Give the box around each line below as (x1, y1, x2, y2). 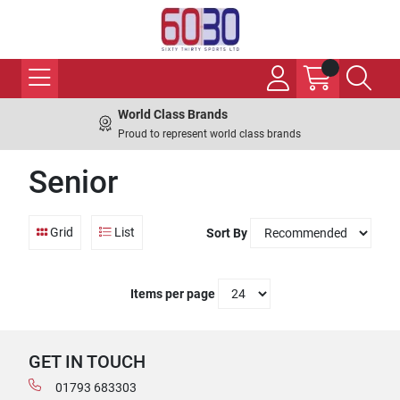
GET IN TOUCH (29, 352, 146, 372)
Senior (29, 164, 118, 201)
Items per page (129, 287, 215, 301)
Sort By (206, 225, 247, 240)
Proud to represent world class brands (118, 128, 301, 140)
